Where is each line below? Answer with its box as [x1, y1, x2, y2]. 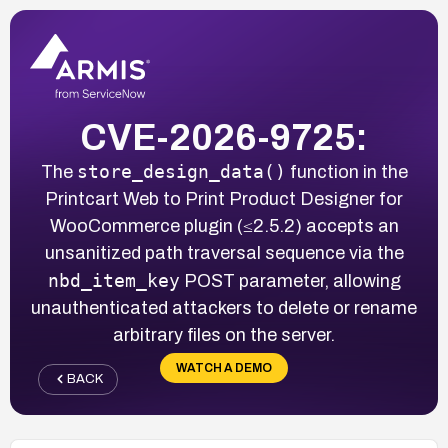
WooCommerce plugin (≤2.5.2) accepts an [49, 215, 399, 236]
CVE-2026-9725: [80, 117, 368, 158]
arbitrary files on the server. [113, 324, 335, 345]
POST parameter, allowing [179, 270, 401, 291]
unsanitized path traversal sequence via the [44, 242, 404, 263]
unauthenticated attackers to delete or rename [31, 297, 417, 318]
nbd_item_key [47, 269, 180, 291]
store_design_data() [76, 160, 286, 182]
